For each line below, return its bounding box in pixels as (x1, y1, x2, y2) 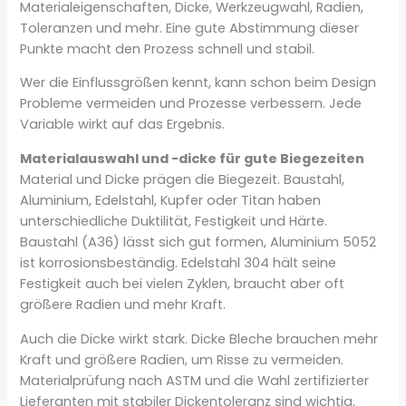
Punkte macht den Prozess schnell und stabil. (20, 39, 315, 58)
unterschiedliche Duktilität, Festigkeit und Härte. (20, 211, 328, 230)
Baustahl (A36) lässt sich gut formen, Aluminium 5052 (20, 232, 377, 251)
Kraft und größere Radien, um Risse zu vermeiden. (20, 350, 344, 369)
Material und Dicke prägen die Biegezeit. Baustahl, (20, 169, 345, 188)
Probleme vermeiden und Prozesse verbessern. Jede (20, 94, 362, 113)
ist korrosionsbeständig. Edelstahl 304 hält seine (20, 253, 337, 272)
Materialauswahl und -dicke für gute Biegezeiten (20, 149, 365, 168)
